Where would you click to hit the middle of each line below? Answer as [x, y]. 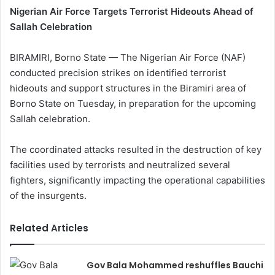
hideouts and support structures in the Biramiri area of [128, 88]
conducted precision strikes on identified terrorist [118, 73]
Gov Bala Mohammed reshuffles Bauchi [175, 265]
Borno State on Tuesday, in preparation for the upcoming [133, 103]
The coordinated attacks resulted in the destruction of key [136, 149]
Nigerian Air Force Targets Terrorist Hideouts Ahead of [132, 11]
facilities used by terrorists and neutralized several [120, 165]
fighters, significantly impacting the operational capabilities [137, 180]
